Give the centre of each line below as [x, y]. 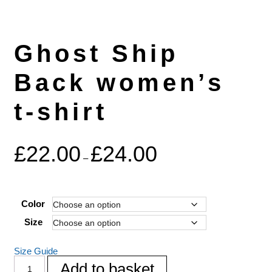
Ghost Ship [97, 54]
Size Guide [36, 251]
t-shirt [61, 112]
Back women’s [120, 83]
